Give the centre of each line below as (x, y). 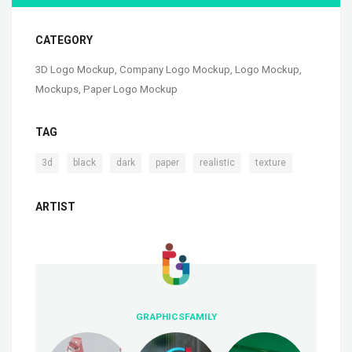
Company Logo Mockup (175, 70)
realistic (217, 163)
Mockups (57, 90)
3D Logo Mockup (75, 70)
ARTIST (55, 207)
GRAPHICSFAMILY (176, 317)
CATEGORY (64, 40)
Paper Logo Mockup (130, 90)
